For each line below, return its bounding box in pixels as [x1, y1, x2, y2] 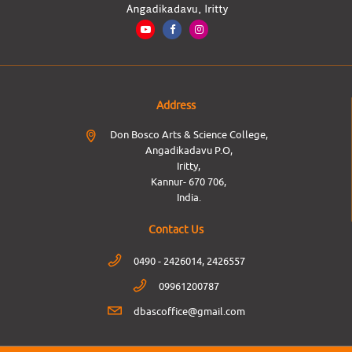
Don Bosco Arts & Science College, [109, 128, 268, 141]
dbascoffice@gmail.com [133, 305, 245, 317]
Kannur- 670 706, [151, 175, 226, 188]
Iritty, [177, 159, 200, 172]
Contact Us [148, 223, 203, 236]
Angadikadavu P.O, [145, 144, 233, 156]
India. [176, 191, 201, 203]
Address [156, 99, 196, 112]
